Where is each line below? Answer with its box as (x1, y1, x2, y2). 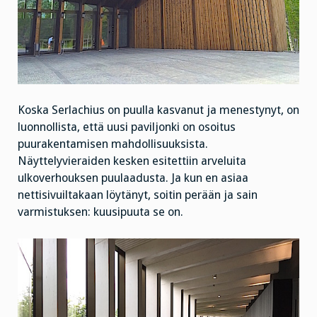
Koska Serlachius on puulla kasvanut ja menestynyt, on (18, 103, 299, 117)
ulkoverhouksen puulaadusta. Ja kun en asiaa (18, 171, 248, 185)
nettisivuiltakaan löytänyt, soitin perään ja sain (18, 188, 258, 202)
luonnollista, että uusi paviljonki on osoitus (18, 120, 236, 134)
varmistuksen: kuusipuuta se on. (18, 205, 183, 219)
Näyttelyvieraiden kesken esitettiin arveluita (18, 154, 246, 168)
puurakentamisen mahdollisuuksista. (18, 137, 208, 151)
